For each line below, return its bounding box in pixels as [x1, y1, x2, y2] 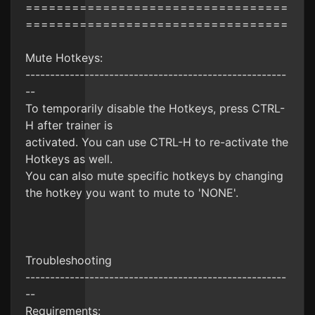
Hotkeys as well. [25, 152, 112, 166]
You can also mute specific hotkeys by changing [25, 169, 283, 183]
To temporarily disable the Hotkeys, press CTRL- [25, 101, 285, 115]
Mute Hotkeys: [25, 51, 103, 65]
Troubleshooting [25, 253, 112, 267]
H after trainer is [25, 118, 112, 132]
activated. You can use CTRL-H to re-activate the [25, 135, 288, 149]
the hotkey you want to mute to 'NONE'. [25, 186, 238, 200]
